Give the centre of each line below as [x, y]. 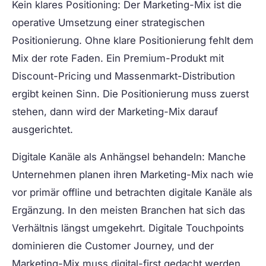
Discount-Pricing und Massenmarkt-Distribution [123, 76]
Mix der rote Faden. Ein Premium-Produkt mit [118, 58]
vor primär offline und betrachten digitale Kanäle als [132, 193]
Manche [225, 157]
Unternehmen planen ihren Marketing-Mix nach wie [133, 175]
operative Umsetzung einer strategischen [108, 23]
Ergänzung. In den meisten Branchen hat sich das [129, 210]
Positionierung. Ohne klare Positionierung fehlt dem [133, 41]
